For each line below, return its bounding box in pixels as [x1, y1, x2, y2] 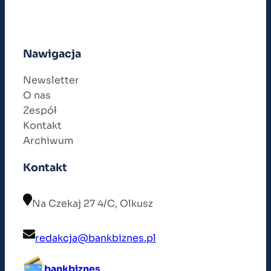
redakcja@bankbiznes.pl [35, 232, 156, 245]
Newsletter [23, 74, 79, 87]
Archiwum [23, 134, 73, 148]
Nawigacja [23, 47, 81, 60]
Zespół [23, 104, 57, 117]
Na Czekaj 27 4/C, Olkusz [32, 197, 153, 211]
